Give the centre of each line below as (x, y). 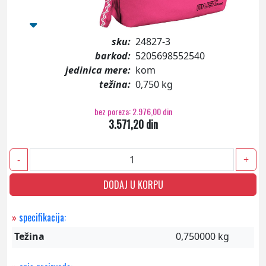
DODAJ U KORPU (133, 185)
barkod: (113, 56)
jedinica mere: (98, 70)
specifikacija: (41, 217)
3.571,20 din (133, 124)
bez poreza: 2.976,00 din (133, 111)
